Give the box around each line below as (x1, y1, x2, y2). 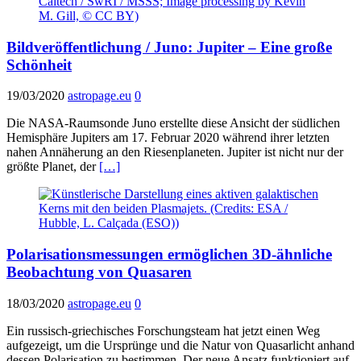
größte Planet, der (6, 160, 99, 174)
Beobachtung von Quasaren (6, 263, 192, 281)
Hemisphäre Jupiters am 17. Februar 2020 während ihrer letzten (6, 131, 330, 145)
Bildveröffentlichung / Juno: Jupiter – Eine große (6, 38, 332, 56)
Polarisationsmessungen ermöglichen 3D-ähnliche (6, 246, 332, 263)
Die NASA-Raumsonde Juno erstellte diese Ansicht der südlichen (6, 116, 340, 131)
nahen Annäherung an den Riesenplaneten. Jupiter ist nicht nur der (6, 145, 343, 160)
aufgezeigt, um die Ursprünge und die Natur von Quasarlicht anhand (6, 338, 355, 352)
